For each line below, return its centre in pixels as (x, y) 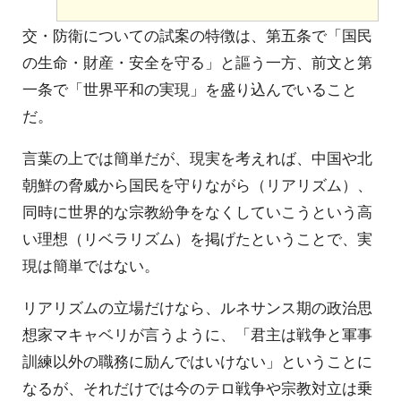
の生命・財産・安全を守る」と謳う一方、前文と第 (197, 62)
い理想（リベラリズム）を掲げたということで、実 (197, 238)
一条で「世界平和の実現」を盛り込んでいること (190, 89)
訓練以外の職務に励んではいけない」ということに (197, 360)
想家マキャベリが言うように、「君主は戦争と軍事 (197, 333)
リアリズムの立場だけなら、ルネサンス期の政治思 (197, 307)
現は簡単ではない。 (91, 264)
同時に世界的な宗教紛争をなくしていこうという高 (197, 211)
